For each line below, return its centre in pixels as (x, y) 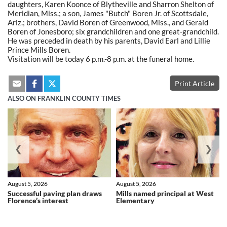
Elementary (135, 201)
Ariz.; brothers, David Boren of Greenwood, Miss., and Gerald (108, 22)
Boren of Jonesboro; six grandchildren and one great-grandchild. (113, 31)
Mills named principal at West (165, 194)
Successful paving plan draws (55, 194)
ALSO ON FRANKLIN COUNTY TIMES (64, 99)
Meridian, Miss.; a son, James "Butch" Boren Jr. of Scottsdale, (108, 13)
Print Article (195, 83)
